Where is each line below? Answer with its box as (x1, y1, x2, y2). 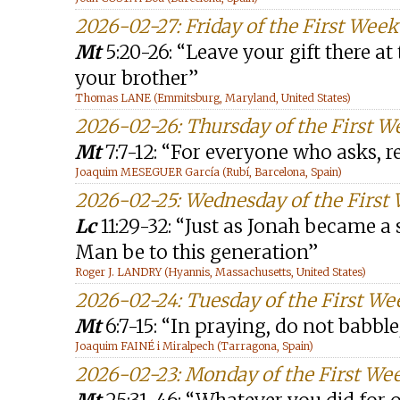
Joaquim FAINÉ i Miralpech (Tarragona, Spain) (75, 339, 313, 353)
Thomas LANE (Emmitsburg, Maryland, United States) (75, 91, 351, 104)
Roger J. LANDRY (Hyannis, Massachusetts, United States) (75, 265, 366, 279)
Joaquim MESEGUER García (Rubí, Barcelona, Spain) (75, 165, 342, 179)
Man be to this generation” (75, 240, 318, 264)
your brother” (75, 66, 198, 90)
